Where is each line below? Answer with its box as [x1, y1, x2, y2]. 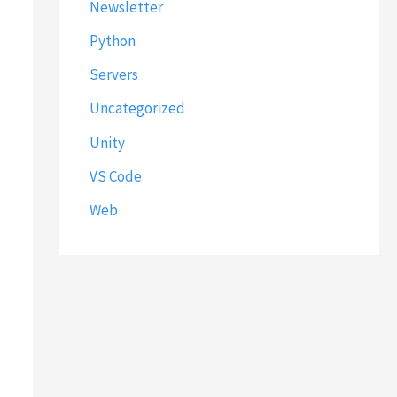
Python [89, 30, 136, 51]
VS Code [89, 166, 142, 186]
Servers [89, 65, 138, 84]
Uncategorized [89, 98, 185, 119]
